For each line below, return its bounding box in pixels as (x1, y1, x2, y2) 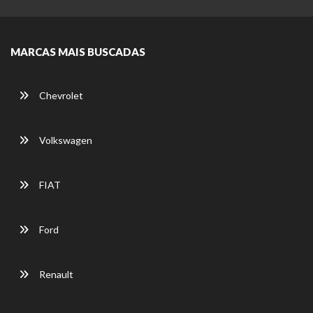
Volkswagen (37, 134, 92, 147)
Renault (37, 268, 73, 281)
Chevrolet (37, 89, 83, 102)
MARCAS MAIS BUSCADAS (10, 45, 145, 59)
